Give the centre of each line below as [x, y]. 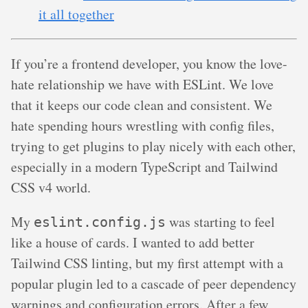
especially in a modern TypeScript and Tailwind [144, 167]
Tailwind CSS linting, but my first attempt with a [147, 263]
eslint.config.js [100, 222]
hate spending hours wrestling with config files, [143, 125]
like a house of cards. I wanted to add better [133, 242]
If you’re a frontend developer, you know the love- [149, 64]
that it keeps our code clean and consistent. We [142, 105]
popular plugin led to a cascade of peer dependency [154, 284]
